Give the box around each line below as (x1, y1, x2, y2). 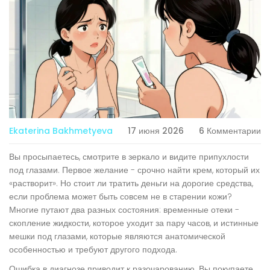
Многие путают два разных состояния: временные (9, 204, 211, 216)
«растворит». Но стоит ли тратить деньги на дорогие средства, (9, 177, 253, 190)
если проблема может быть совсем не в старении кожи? (9, 190, 232, 203)
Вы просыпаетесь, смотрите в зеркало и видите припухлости (9, 151, 249, 163)
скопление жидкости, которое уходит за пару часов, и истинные (9, 217, 259, 230)
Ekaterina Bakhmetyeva (9, 125, 113, 137)
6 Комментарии (199, 125, 261, 137)
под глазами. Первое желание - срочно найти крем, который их (9, 164, 260, 177)
